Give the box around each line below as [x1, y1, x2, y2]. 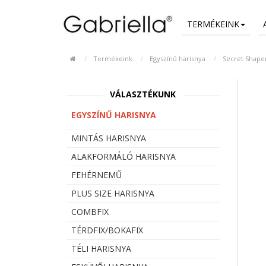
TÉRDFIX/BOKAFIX [71, 224, 143, 236]
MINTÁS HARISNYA [71, 132, 146, 144]
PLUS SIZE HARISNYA [71, 187, 154, 199]
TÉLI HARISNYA [71, 242, 131, 254]
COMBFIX [71, 205, 109, 217]
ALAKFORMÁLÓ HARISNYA [71, 150, 176, 162]
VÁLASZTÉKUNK [110, 88, 176, 100]
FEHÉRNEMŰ [71, 169, 122, 180]
